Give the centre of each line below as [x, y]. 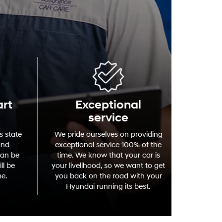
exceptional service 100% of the [108, 145]
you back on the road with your [108, 176]
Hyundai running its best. [108, 186]
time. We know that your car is [108, 155]
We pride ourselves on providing [108, 134]
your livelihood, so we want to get [108, 166]
